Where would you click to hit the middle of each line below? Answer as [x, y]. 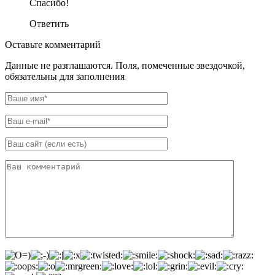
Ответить [49, 24]
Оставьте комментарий [53, 45]
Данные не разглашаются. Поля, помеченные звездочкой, [125, 65]
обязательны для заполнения [65, 76]
